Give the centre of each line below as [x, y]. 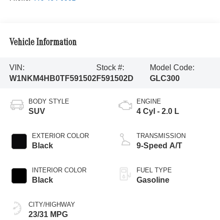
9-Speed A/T [159, 146]
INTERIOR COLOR [59, 170]
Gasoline [153, 180]
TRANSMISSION [161, 136]
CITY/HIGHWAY [52, 205]
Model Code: [172, 67]
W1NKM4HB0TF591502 [53, 78]
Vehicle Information [43, 43]
